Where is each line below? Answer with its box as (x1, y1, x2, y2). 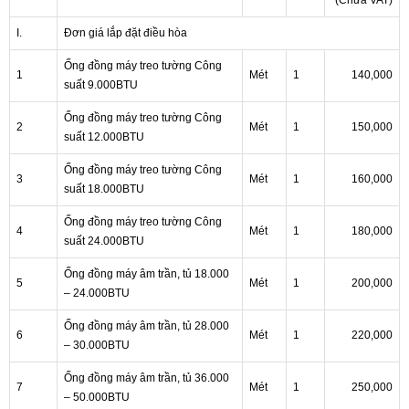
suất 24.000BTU (64, 235, 144, 248)
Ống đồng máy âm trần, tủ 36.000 (64, 372, 229, 385)
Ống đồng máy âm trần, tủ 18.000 (64, 267, 229, 281)
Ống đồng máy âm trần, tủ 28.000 (64, 320, 229, 333)
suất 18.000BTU (64, 183, 144, 196)
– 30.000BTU (64, 339, 130, 352)
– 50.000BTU (64, 391, 130, 404)
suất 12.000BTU (64, 131, 144, 144)
